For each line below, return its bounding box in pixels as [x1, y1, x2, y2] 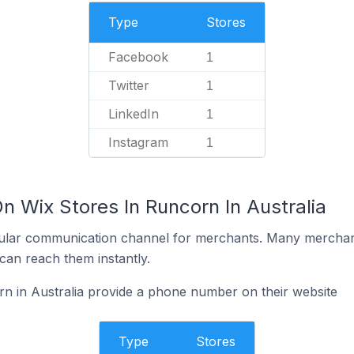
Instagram [108, 134, 168, 150]
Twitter [108, 77, 149, 93]
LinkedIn [108, 106, 159, 122]
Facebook [108, 49, 168, 65]
